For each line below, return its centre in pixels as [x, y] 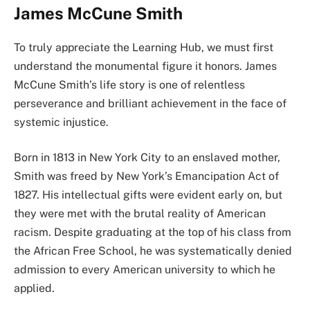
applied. [34, 289]
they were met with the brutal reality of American [140, 214]
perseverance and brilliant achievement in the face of [150, 103]
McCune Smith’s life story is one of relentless [129, 84]
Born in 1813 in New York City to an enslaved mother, [147, 158]
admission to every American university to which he [145, 270]
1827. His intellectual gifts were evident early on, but [148, 195]
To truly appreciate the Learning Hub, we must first [144, 47]
